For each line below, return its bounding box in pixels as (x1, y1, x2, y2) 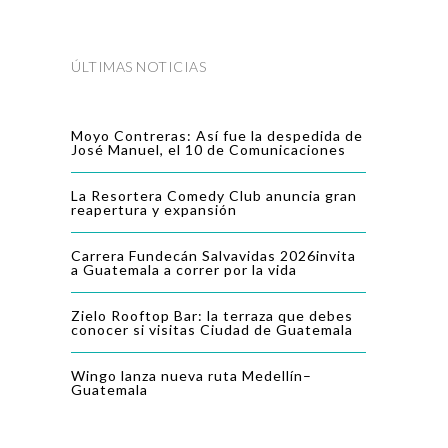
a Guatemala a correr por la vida (71, 261, 297, 279)
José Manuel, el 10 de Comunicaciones (71, 141, 346, 159)
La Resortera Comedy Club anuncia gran (71, 187, 357, 205)
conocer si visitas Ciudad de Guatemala (71, 321, 353, 339)
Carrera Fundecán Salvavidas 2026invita (71, 247, 356, 265)
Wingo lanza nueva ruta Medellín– (71, 367, 312, 385)
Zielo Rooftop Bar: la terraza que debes (71, 307, 353, 325)
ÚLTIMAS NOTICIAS (71, 58, 206, 76)
